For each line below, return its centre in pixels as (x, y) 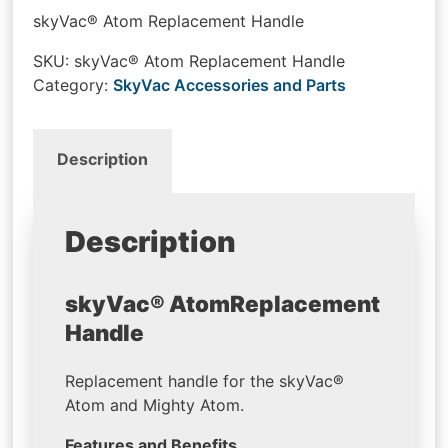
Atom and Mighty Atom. (155, 405)
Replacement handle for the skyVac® (205, 381)
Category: (73, 85)
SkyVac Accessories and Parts (230, 85)
